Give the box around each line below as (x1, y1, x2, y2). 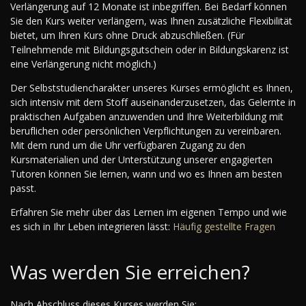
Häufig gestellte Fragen (173, 219, 275, 233)
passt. (10, 181, 36, 195)
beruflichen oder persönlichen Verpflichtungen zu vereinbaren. (10, 124, 281, 137)
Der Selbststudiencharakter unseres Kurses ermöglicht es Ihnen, (10, 81, 293, 94)
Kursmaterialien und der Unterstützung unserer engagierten (10, 152, 273, 166)
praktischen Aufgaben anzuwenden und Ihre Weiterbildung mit (10, 109, 283, 123)
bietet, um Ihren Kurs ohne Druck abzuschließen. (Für (10, 28, 245, 42)
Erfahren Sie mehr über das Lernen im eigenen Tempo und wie (10, 205, 287, 219)
